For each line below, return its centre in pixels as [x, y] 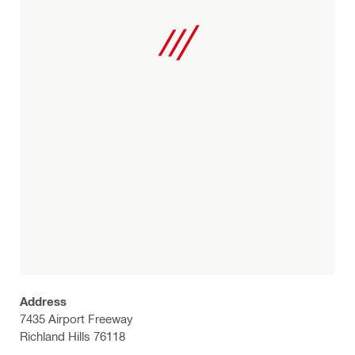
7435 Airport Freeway [76, 318]
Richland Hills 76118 [73, 336]
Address [43, 301]
